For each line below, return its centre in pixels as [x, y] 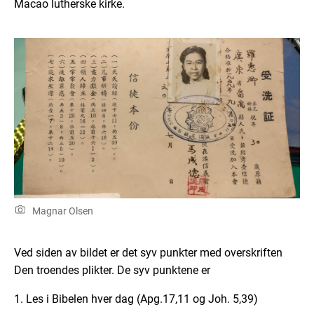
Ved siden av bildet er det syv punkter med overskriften [148, 253]
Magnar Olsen [61, 211]
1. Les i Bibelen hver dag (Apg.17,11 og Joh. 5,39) [136, 299]
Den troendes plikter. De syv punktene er [112, 271]
